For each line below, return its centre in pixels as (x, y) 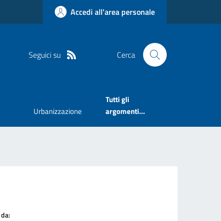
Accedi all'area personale (113, 12)
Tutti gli (118, 100)
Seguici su (44, 55)
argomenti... (126, 111)
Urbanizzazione (58, 111)
